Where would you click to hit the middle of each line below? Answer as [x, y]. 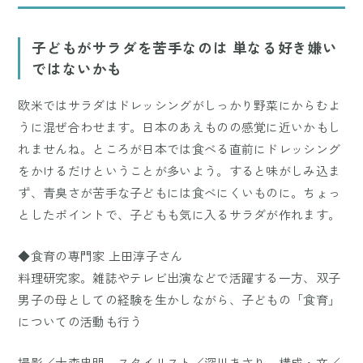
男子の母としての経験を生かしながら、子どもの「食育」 [179, 299]
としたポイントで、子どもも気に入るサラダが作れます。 [179, 214]
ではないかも [77, 69]
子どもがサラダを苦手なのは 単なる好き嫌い [185, 48]
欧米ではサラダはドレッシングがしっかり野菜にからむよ [179, 105]
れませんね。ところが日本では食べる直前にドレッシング [179, 148]
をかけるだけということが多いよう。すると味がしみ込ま [179, 170]
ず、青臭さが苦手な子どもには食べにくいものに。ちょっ [179, 192]
